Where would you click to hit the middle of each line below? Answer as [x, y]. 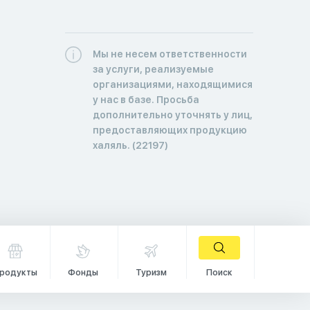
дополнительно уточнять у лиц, [172, 115]
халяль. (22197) [130, 145]
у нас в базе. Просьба [146, 99]
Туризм [151, 272]
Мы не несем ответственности [170, 54]
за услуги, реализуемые [153, 69]
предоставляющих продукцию [170, 130]
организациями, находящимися [172, 84]
